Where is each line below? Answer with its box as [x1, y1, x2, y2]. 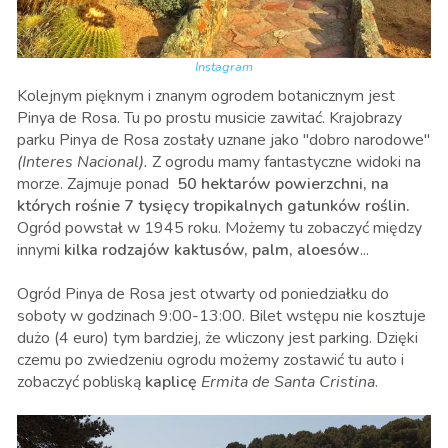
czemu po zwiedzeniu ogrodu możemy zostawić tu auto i [17, 349, 404, 372]
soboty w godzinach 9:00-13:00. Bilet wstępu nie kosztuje [17, 305, 426, 328]
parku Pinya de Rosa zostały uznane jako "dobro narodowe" [17, 129, 430, 152]
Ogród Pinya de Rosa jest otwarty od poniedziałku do [17, 283, 389, 306]
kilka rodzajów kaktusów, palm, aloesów [64, 239, 360, 262]
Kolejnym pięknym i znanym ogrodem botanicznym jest [17, 85, 395, 108]
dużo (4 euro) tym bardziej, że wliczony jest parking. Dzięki [17, 327, 418, 350]
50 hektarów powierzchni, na [177, 173, 389, 196]
